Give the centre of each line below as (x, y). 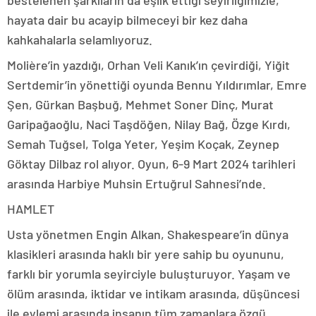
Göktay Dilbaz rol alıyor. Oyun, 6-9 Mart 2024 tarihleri (151, 164)
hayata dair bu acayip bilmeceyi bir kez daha (127, 20)
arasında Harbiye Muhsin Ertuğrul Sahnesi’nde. (136, 183)
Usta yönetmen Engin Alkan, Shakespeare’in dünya (148, 234)
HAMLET (31, 209)
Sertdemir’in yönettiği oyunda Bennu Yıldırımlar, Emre (157, 85)
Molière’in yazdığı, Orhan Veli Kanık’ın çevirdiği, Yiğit (148, 65)
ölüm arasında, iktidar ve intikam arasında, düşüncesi (153, 293)
